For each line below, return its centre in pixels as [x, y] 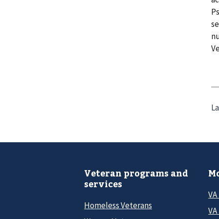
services [103, 184]
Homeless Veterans [118, 205]
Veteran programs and [136, 173]
